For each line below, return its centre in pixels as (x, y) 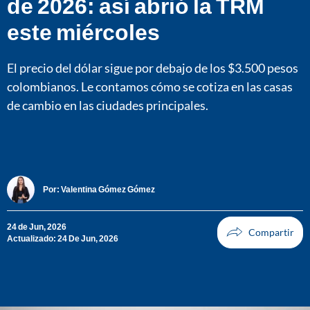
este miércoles (83, 31)
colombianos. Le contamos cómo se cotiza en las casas (150, 86)
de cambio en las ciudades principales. (108, 105)
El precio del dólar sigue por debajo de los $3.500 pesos (153, 67)
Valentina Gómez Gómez (108, 190)
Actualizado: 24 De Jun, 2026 (63, 238)
